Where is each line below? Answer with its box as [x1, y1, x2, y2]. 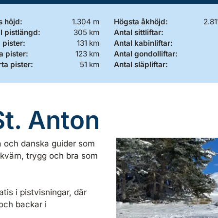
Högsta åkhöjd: [113, 17, 168, 26]
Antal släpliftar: [113, 59, 168, 69]
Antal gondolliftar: [113, 49, 178, 58]
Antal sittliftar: [113, 27, 163, 37]
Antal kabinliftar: [113, 38, 173, 48]
